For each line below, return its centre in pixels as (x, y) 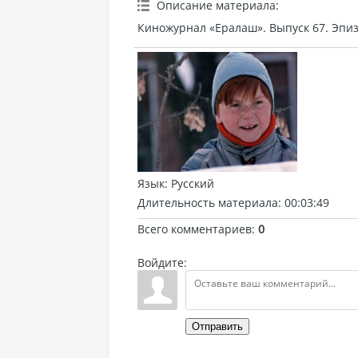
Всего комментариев (195, 229)
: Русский (189, 183)
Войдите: (162, 263)
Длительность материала (208, 203)
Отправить (217, 326)
